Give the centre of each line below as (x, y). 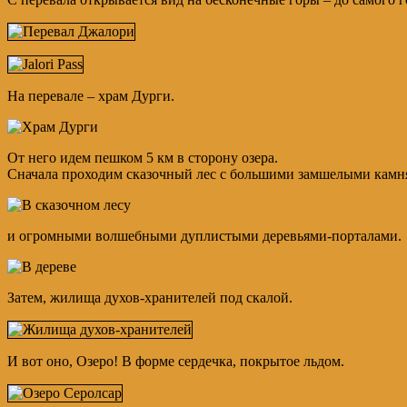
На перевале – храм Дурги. (91, 96)
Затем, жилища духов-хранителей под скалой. (150, 298)
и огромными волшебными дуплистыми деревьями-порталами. (204, 236)
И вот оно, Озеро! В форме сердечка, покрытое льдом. (176, 362)
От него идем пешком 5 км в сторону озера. (143, 158)
